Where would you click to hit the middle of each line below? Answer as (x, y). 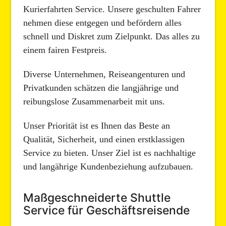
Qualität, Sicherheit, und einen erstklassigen (104, 139)
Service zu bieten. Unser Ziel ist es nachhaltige (110, 153)
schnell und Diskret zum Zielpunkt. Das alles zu (112, 37)
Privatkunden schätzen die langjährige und (101, 88)
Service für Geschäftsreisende (107, 211)
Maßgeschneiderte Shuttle (97, 198)
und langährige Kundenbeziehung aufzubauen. (108, 167)
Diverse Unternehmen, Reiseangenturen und (104, 74)
